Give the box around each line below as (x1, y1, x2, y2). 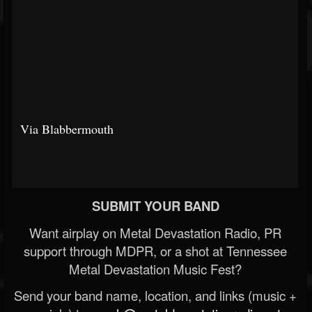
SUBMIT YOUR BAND (91, 196, 219, 215)
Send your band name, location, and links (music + (14, 286, 297, 304)
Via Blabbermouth (20, 120, 114, 137)
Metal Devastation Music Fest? (69, 260, 242, 278)
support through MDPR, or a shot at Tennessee (24, 242, 287, 260)
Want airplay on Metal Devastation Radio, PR (29, 224, 281, 242)
